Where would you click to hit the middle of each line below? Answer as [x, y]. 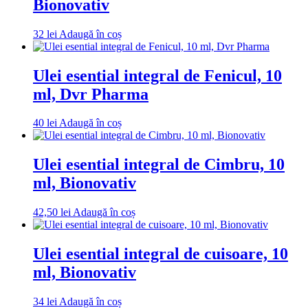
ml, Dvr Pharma [91, 94]
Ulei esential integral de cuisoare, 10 [161, 254]
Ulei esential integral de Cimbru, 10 [159, 165]
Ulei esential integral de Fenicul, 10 [157, 75]
